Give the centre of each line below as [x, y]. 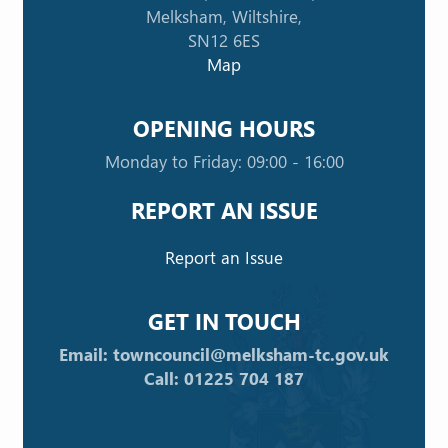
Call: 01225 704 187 [224, 378]
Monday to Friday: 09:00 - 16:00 [224, 161]
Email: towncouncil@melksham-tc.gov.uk [224, 354]
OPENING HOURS [224, 127]
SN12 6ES [224, 40]
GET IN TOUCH [224, 320]
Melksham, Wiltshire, [224, 16]
